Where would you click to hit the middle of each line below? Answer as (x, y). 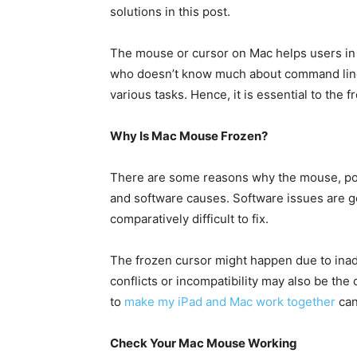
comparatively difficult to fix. (189, 218)
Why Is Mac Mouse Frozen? (189, 135)
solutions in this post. (170, 11)
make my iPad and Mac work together (230, 301)
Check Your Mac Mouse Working (204, 343)
